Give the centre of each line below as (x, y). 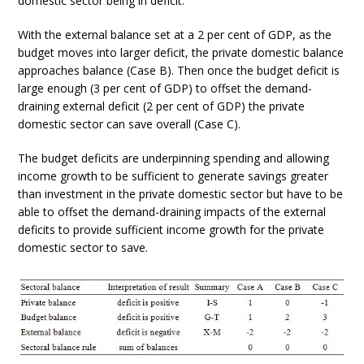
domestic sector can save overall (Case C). (130, 124)
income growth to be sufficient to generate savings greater (173, 176)
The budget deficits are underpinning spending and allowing (174, 158)
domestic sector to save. (83, 247)
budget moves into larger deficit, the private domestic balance (181, 52)
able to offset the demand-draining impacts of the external (172, 212)
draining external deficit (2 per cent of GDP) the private (162, 106)
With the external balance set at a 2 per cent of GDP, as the (175, 35)
